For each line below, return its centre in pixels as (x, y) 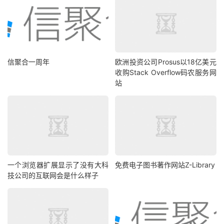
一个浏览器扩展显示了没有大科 (58, 164)
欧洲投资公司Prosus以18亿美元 (166, 62)
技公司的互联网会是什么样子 (53, 175)
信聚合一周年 (28, 62)
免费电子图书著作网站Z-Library (165, 164)
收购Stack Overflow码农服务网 (166, 72)
